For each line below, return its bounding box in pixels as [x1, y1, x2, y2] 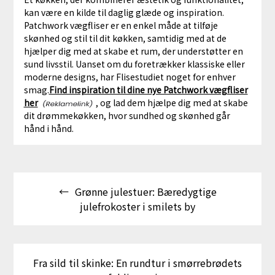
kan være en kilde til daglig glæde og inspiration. [23, 6, 224, 18]
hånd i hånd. [23, 122, 74, 134]
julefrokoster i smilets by [80, 199, 195, 214]
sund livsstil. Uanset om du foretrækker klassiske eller [23, 57, 245, 70]
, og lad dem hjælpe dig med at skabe [95, 96, 248, 109]
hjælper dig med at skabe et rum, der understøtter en [23, 44, 243, 57]
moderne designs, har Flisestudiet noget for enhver [23, 70, 236, 83]
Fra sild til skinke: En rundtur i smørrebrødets [33, 255, 242, 271]
